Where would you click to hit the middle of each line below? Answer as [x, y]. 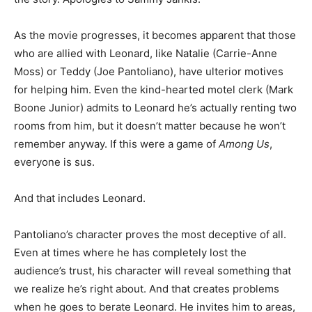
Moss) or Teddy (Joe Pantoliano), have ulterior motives [149, 71]
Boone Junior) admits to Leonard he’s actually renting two [155, 107]
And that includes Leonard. [80, 198]
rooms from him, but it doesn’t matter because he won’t [150, 125]
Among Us [244, 143]
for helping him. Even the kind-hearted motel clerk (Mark [154, 89]
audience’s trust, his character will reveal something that [153, 270]
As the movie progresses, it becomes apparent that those [155, 35]
